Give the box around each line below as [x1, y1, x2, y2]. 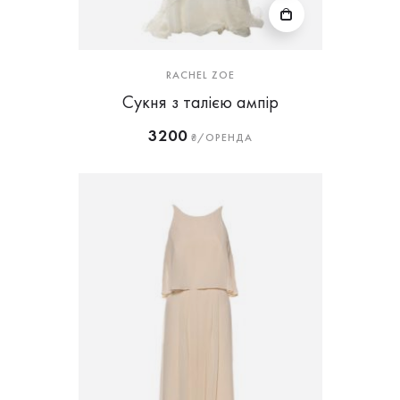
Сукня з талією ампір [121, 90, 279, 113]
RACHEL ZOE [165, 68, 235, 82]
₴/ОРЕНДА [187, 130, 253, 145]
